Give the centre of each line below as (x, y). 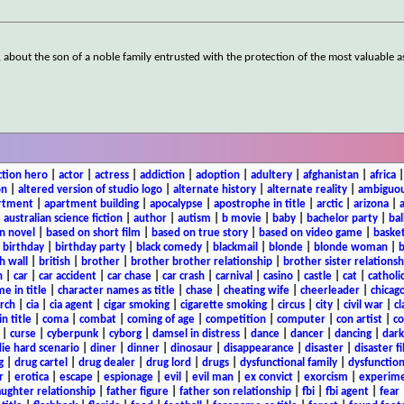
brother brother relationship (201, 262)
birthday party (90, 247)
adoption (217, 175)
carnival (234, 276)
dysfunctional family (288, 363)
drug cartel (41, 363)
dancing (353, 334)
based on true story (200, 233)
